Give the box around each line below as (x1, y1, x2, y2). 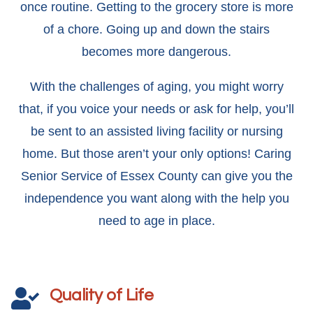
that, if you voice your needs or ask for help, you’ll (19, 102, 294, 116)
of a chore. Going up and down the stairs (43, 22, 270, 36)
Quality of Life (50, 286, 154, 304)
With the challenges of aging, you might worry (29, 80, 284, 94)
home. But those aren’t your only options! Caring (22, 147, 291, 161)
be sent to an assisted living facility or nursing (30, 124, 283, 138)
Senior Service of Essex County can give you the (20, 169, 293, 183)
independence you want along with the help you (24, 191, 289, 205)
